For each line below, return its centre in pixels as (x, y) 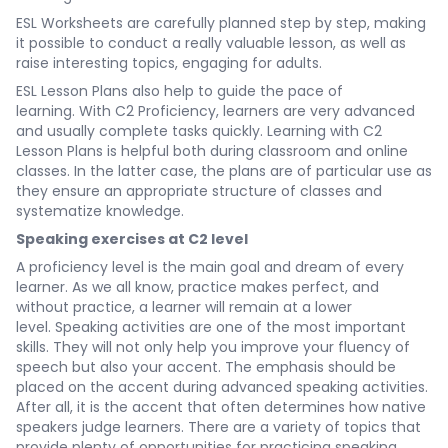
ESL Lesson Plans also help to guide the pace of (179, 91)
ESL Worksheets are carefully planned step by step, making (221, 23)
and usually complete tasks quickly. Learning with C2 (199, 131)
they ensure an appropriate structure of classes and (199, 191)
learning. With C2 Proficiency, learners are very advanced (215, 111)
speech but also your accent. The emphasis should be (206, 367)
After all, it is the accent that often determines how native (221, 407)
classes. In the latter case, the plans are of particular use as (224, 171)
